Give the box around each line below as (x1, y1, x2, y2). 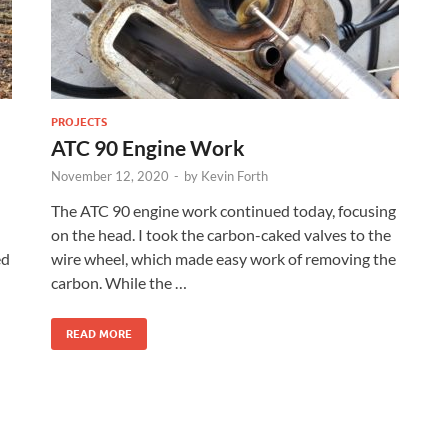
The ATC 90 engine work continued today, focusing (51, 200, 396, 220)
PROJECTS (51, 114, 107, 129)
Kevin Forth (201, 167, 268, 184)
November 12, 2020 (51, 167, 169, 184)
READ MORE (66, 326, 132, 341)
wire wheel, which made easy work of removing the (51, 248, 396, 268)
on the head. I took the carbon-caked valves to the (51, 224, 391, 244)
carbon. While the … (51, 272, 187, 292)
